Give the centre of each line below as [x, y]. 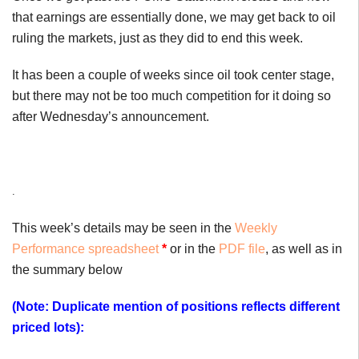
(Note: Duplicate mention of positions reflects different [176, 307]
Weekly [256, 228]
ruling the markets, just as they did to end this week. [157, 38]
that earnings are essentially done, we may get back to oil [174, 17]
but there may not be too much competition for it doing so [171, 96]
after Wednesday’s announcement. [111, 117]
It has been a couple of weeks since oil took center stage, [173, 75]
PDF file [242, 249]
